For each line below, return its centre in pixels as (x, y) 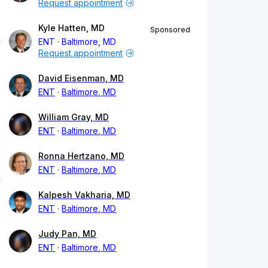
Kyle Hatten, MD (71, 28)
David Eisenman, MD (81, 78)
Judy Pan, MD (67, 234)
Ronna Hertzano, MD (81, 156)
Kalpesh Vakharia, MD (84, 195)
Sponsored (170, 30)
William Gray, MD (74, 117)
